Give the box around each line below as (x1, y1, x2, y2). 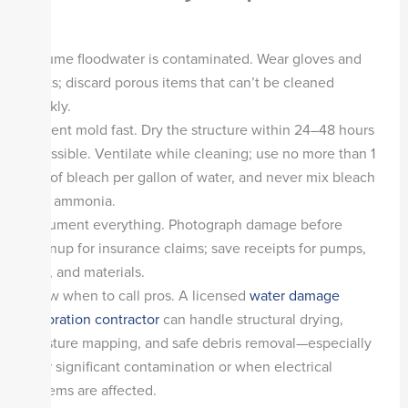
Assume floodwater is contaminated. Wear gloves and (22, 50, 362, 69)
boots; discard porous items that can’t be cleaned (22, 74, 334, 93)
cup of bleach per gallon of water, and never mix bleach (22, 168, 375, 188)
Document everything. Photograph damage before (22, 216, 342, 235)
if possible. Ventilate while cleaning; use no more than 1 (22, 145, 375, 164)
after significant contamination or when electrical (22, 358, 332, 377)
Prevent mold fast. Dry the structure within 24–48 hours (22, 121, 374, 140)
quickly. (22, 97, 75, 117)
